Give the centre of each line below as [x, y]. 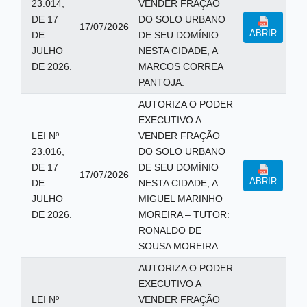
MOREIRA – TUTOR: [184, 214]
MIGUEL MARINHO [180, 199]
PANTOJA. [161, 82]
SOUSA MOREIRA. [179, 246]
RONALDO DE [170, 230]
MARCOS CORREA [181, 66]
